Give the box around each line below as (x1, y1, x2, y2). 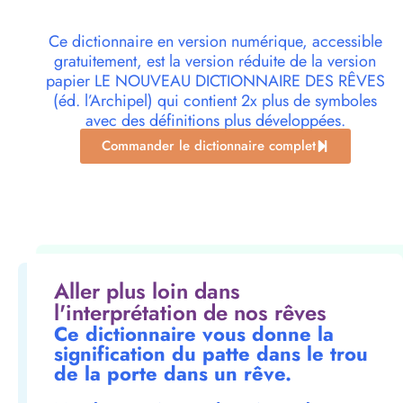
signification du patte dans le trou (54, 339, 368, 369)
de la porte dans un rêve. (54, 359, 291, 389)
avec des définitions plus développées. (85, 109, 345, 133)
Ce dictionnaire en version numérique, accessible (48, 30, 382, 54)
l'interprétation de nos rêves (54, 297, 327, 329)
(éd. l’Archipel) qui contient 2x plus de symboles (53, 89, 377, 113)
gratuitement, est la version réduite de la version (54, 49, 376, 74)
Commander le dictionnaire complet (101, 136, 316, 157)
